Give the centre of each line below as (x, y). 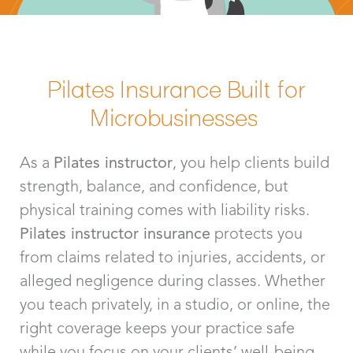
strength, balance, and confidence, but (154, 186)
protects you (256, 233)
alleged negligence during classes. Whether (173, 280)
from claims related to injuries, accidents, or (173, 256)
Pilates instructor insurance (115, 233)
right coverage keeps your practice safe (157, 327)
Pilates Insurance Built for (176, 88)
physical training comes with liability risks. (165, 209)
